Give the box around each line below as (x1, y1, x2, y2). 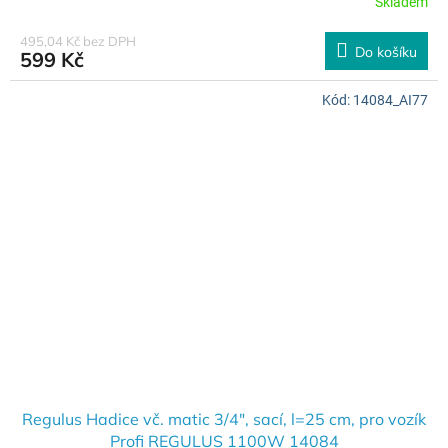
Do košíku (355, 42, 417, 61)
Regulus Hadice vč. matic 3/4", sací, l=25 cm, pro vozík (22, 408, 426, 429)
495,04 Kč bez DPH (20, 32, 136, 49)
